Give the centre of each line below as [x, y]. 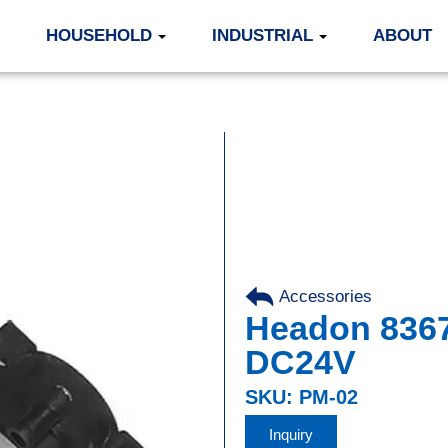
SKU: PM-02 [301, 397]
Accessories [325, 296]
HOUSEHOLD [98, 35]
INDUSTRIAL [262, 35]
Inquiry [291, 434]
